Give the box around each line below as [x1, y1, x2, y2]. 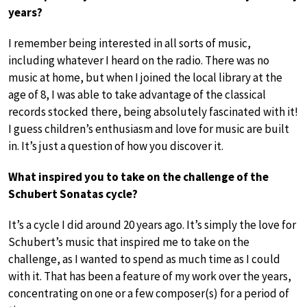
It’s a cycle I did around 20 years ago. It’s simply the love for [8, 217, 296, 232]
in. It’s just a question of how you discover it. [8, 138, 223, 153]
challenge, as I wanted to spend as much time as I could [8, 251, 280, 267]
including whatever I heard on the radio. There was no [8, 52, 269, 68]
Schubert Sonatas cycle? [8, 186, 138, 201]
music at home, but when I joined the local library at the [8, 69, 282, 85]
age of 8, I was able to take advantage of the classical [8, 86, 266, 102]
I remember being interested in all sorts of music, [8, 35, 251, 51]
